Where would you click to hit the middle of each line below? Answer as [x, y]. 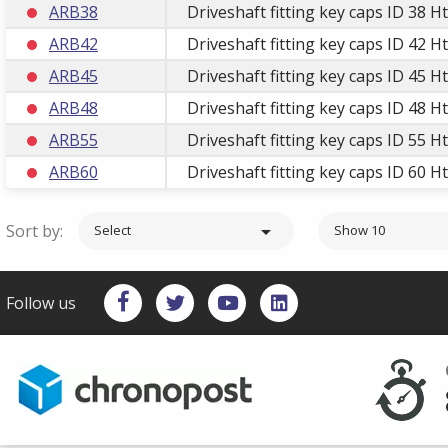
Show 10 [359, 229]
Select [112, 229]
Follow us [41, 302]
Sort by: [34, 230]
